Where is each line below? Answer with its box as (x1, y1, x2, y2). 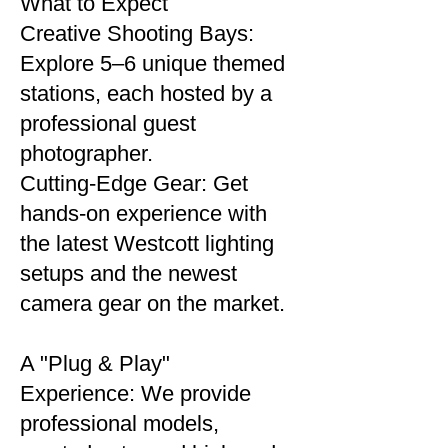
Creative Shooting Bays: (20, 21, 254, 46)
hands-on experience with (20, 201, 267, 226)
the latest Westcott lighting (20, 231, 274, 256)
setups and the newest (20, 261, 237, 286)
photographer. (20, 141, 153, 166)
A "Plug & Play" (20, 351, 170, 376)
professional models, (20, 411, 219, 436)
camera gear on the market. (20, 291, 285, 316)
